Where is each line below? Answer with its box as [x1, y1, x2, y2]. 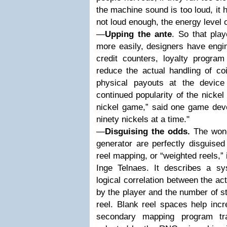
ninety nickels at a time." [96, 115, 190, 124]
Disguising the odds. [105, 127, 190, 136]
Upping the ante [105, 29, 172, 39]
